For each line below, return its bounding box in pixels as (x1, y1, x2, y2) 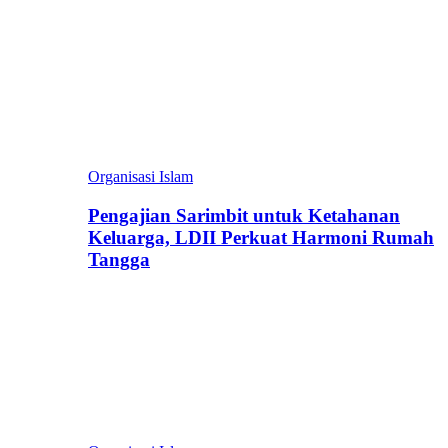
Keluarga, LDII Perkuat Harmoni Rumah (88, 226, 434, 248)
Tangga (88, 248, 150, 270)
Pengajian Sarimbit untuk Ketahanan (88, 204, 400, 226)
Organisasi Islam (88, 168, 193, 185)
